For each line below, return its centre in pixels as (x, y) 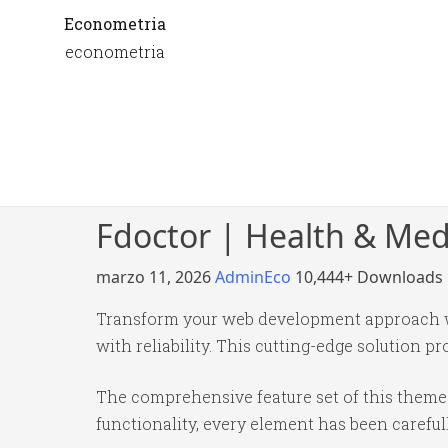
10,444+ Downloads (369, 277)
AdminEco (255, 277)
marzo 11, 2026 (155, 277)
